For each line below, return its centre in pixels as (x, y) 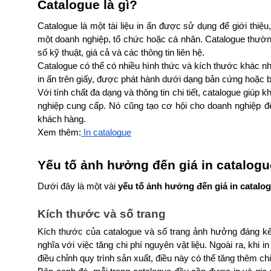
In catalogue (106, 132)
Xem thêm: (59, 132)
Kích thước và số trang (102, 214)
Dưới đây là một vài (77, 186)
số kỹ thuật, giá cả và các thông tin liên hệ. (121, 52)
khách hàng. (62, 119)
